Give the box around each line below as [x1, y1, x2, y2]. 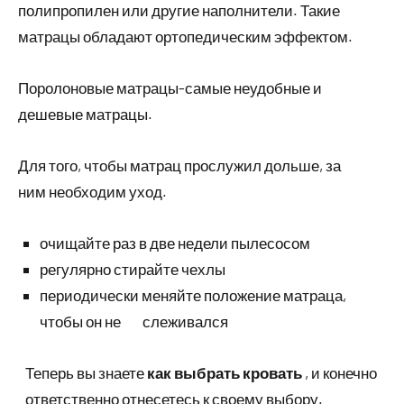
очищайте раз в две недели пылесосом [40, 234, 310, 252]
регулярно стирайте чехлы [40, 260, 225, 278]
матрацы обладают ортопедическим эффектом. [18, 27, 353, 45]
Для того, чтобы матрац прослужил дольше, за [18, 156, 341, 174]
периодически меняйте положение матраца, [40, 286, 346, 304]
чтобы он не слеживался [40, 312, 228, 330]
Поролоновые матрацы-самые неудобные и [18, 78, 322, 96]
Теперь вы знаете [25, 363, 144, 381]
